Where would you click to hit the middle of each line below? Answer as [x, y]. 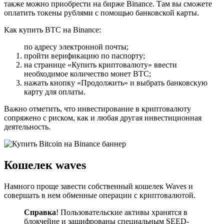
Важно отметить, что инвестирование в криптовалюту [97, 109]
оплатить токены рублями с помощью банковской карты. [101, 13]
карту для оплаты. [55, 92]
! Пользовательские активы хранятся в [122, 212]
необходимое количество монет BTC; [87, 74]
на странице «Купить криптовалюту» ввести [100, 65]
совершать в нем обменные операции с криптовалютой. [100, 195]
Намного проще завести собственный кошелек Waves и [98, 186]
